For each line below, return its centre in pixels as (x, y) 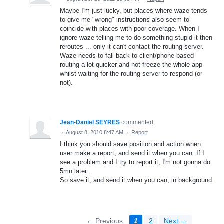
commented (137, 122)
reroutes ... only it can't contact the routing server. (132, 46)
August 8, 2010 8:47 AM (95, 132)
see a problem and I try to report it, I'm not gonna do (135, 162)
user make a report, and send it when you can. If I (132, 153)
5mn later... (76, 171)
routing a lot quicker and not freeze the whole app (131, 64)
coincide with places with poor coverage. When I (130, 28)
